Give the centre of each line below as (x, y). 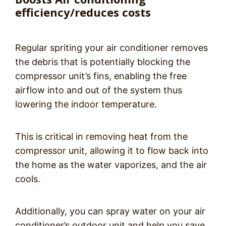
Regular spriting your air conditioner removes (111, 48)
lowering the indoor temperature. (87, 104)
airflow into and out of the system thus (99, 90)
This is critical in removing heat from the (101, 137)
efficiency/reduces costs (83, 12)
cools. (29, 179)
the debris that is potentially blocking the (103, 62)
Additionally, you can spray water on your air (110, 211)
